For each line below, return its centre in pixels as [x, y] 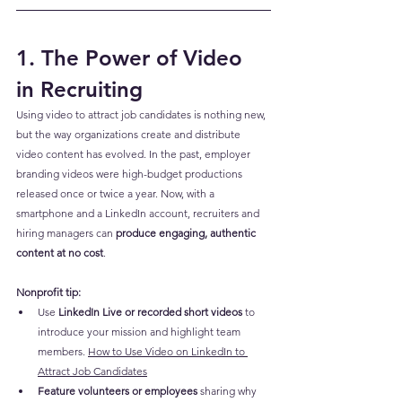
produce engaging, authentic [187, 233]
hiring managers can [66, 233]
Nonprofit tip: [48, 293]
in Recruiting [79, 90]
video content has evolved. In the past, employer [135, 154]
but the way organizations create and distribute [130, 135]
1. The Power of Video [132, 58]
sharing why [228, 391]
